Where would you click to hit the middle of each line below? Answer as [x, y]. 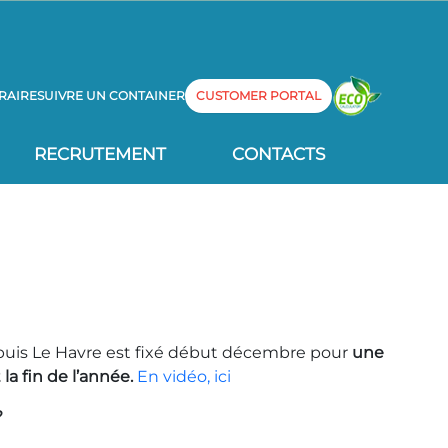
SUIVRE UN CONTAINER [110, 95]
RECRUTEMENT [99, 154]
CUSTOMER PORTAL [258, 95]
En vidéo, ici [183, 376]
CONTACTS [278, 154]
